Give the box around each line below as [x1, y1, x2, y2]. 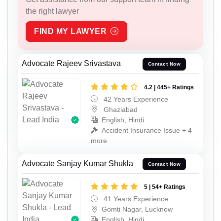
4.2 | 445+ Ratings [144, 83, 194, 91]
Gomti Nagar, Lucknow [102, 205, 173, 214]
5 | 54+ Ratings [144, 184, 185, 191]
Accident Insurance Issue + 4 [102, 126, 192, 134]
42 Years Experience [102, 95, 168, 103]
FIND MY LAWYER [34, 27, 107, 36]
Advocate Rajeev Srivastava [22, 59, 121, 68]
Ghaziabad [102, 105, 138, 113]
